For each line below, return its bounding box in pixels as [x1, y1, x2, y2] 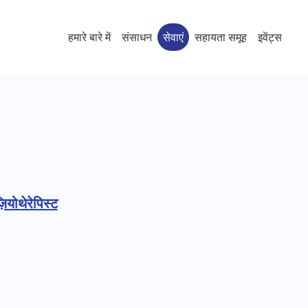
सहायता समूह [194, 30, 247, 45]
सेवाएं [162, 30, 184, 45]
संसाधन [121, 30, 152, 45]
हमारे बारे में [67, 30, 111, 45]
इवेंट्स [257, 30, 282, 45]
